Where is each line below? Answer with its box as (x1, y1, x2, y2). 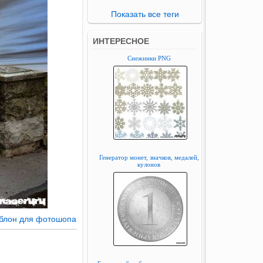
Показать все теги (110, 9, 179, 19)
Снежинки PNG (127, 55, 171, 62)
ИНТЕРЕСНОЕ (93, 36, 149, 46)
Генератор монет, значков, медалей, (99, 154, 199, 161)
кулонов (137, 161, 160, 168)
